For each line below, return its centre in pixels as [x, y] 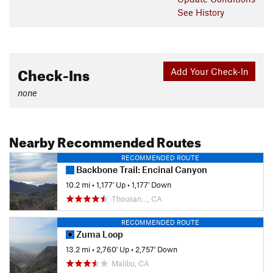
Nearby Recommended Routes [105, 140]
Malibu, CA [130, 264]
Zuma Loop [99, 234]
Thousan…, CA [137, 199]
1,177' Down [151, 184]
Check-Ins [54, 73]
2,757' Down [156, 249]
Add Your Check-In [209, 71]
